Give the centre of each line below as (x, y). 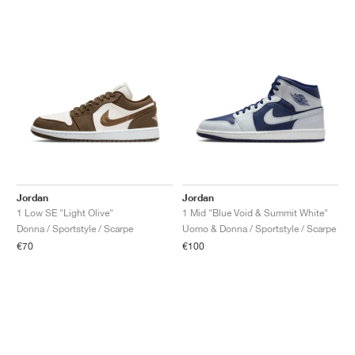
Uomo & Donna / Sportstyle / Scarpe (259, 229)
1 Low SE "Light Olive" (65, 213)
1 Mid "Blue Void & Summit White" (255, 213)
